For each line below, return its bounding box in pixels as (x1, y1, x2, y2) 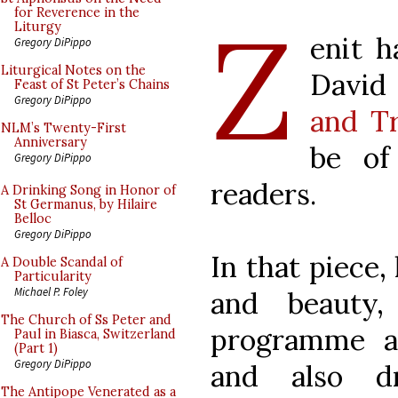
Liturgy (14, 19, 61, 35)
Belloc (14, 211, 52, 227)
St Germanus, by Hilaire (14, 196, 157, 212)
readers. (211, 175, 316, 212)
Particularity (14, 268, 92, 284)
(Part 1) (14, 340, 58, 356)
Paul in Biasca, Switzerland (14, 326, 176, 342)
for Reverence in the (14, 4, 139, 20)
